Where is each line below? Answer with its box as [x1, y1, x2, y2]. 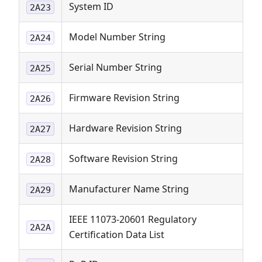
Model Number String [69, 30, 166, 44]
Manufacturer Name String [69, 182, 189, 196]
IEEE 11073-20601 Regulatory [69, 213, 196, 226]
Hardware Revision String [69, 122, 182, 135]
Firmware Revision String [69, 91, 180, 105]
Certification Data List [69, 228, 164, 242]
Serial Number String [69, 61, 162, 74]
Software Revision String [69, 152, 178, 166]
